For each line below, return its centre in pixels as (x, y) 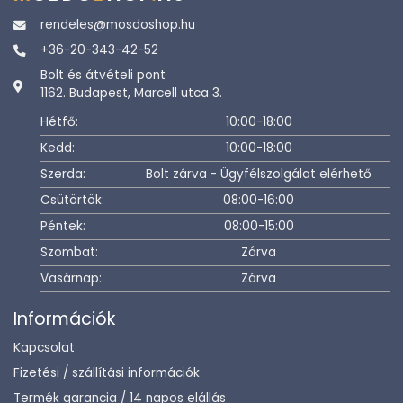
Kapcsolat (44, 348)
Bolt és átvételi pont (103, 75)
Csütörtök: (72, 200)
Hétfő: (59, 122)
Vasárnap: (71, 278)
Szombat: (69, 252)
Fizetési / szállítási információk (107, 373)
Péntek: (63, 226)
